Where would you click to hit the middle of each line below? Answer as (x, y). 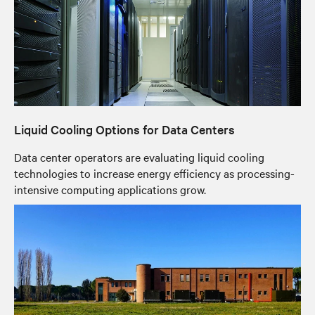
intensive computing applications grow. (110, 189)
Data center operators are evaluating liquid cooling (139, 156)
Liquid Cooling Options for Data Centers (124, 129)
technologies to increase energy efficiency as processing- (154, 173)
